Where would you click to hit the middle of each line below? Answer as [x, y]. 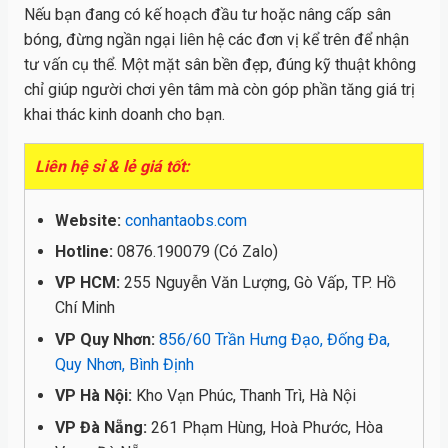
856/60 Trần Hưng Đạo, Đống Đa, [274, 339]
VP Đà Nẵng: [103, 427]
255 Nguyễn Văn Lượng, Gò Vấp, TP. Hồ [258, 283]
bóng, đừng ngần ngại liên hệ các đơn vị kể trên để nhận [216, 39]
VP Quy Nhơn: [105, 339]
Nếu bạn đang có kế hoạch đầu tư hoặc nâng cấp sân [207, 14]
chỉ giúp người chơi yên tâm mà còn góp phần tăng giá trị [219, 89]
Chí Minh [85, 308]
